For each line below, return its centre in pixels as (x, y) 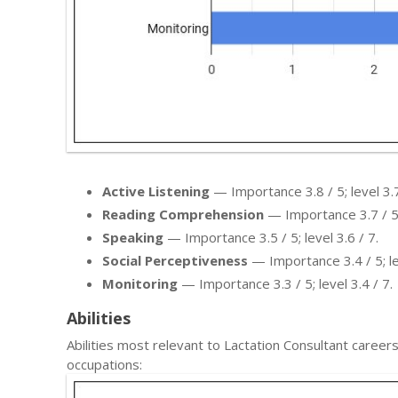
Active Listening (156, 191)
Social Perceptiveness (175, 260)
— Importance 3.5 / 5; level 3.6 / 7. (271, 237)
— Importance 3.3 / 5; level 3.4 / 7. (285, 283)
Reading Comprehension (183, 214)
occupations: (104, 364)
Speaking (133, 237)
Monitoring (140, 283)
